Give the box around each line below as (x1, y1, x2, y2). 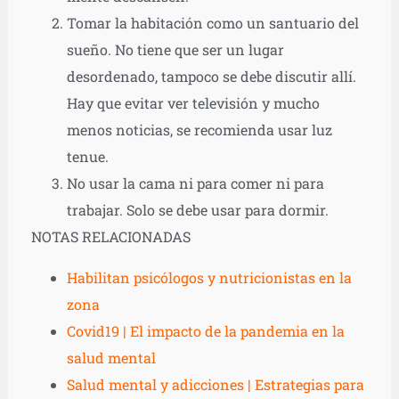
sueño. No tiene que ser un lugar (66, 40, 284, 60)
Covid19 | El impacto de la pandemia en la (66, 322, 345, 341)
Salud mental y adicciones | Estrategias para (66, 375, 364, 395)
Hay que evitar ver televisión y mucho (66, 94, 320, 113)
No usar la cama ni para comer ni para (66, 174, 324, 193)
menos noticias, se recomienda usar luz (66, 120, 332, 140)
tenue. (66, 147, 109, 167)
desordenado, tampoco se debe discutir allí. (66, 67, 356, 86)
